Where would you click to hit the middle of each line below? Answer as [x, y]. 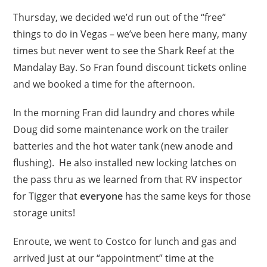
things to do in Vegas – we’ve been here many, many [130, 34]
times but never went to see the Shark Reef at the [124, 50]
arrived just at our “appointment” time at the [114, 258]
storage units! [44, 212]
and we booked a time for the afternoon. [104, 84]
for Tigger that [47, 196]
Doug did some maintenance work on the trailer [121, 129]
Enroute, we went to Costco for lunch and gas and [125, 241]
